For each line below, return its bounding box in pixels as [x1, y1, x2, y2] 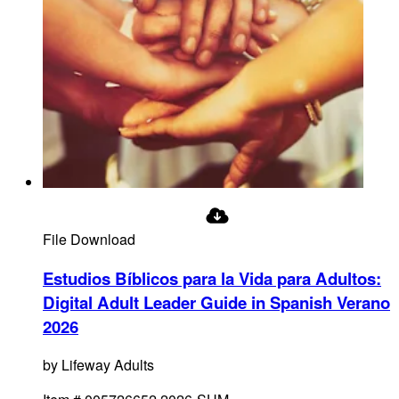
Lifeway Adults [61, 354, 154, 376]
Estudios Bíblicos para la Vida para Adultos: [43, 265, 381, 290]
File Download [43, 228, 135, 249]
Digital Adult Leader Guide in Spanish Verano [43, 289, 390, 314]
